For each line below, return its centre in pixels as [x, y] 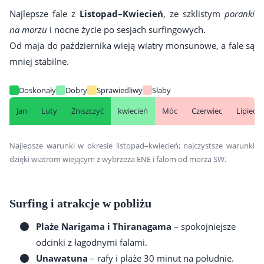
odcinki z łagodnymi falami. [92, 242]
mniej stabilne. [39, 61]
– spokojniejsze [204, 226]
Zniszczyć [88, 110]
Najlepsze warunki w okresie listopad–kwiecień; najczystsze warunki [132, 145]
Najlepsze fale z [44, 13]
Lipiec [246, 110]
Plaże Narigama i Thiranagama [104, 226]
